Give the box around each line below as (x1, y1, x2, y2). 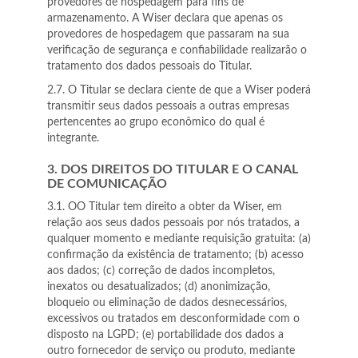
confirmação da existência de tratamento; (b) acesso (47, 249, 304, 261)
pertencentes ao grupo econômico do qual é (47, 117, 265, 128)
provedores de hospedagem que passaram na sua (47, 29, 289, 40)
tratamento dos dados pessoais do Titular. (47, 61, 252, 72)
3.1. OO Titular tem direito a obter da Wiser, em (47, 201, 282, 213)
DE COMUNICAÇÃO (47, 177, 167, 190)
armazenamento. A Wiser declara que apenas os (47, 13, 283, 24)
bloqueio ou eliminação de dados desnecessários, (47, 297, 287, 308)
